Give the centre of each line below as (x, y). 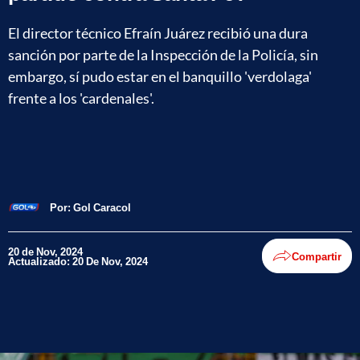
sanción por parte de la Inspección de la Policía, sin (163, 54)
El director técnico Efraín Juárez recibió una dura (158, 33)
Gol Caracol (102, 207)
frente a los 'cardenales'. (81, 98)
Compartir (317, 256)
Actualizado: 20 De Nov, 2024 (78, 261)
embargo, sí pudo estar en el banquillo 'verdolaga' (160, 76)
